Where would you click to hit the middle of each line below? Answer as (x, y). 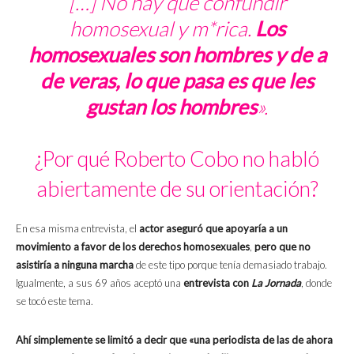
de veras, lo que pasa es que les (177, 80)
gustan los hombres (171, 106)
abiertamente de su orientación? (177, 188)
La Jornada (276, 282)
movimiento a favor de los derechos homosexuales (133, 246)
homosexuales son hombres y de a (177, 54)
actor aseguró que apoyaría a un (212, 228)
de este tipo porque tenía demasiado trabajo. (230, 264)
